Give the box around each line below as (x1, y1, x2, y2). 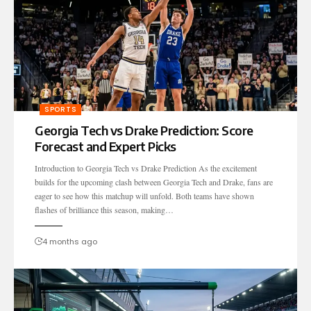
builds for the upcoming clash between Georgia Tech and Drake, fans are (35, 176, 273, 187)
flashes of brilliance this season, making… (35, 203, 174, 215)
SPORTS (44, 103, 77, 115)
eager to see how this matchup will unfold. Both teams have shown (35, 190, 254, 201)
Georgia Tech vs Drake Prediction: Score (35, 121, 253, 138)
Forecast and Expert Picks (35, 137, 176, 154)
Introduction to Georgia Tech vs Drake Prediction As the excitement (35, 162, 257, 174)
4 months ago (42, 235, 97, 247)
